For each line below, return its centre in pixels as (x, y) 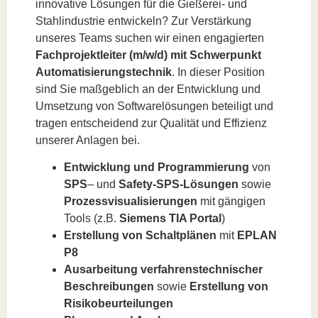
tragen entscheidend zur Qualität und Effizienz (151, 123)
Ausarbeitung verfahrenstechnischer (163, 270)
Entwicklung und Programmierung (157, 168)
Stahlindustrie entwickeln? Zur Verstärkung (143, 21)
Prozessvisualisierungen (131, 202)
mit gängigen (231, 202)
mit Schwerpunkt (216, 55)
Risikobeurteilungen (119, 304)
